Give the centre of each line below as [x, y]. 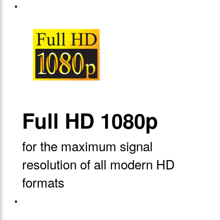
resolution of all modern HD [98, 164]
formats [43, 182]
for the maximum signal [87, 146]
